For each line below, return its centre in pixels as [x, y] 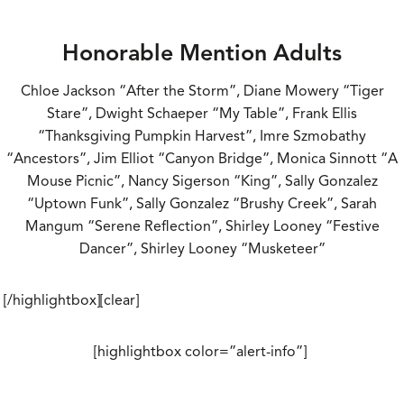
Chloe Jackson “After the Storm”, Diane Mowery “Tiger [202, 92]
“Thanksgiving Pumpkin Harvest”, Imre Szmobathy [202, 137]
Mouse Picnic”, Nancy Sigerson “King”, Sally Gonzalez [202, 182]
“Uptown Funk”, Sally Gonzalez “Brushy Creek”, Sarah [202, 204]
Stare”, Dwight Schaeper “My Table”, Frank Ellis [202, 114]
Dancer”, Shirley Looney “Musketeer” [202, 249]
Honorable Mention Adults [202, 52]
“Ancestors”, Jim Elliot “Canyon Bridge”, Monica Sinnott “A [202, 159]
